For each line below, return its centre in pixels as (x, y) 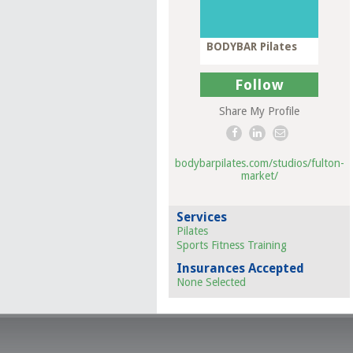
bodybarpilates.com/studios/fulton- (259, 163)
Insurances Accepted (240, 268)
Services (202, 217)
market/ (259, 176)
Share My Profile (259, 111)
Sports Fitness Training (232, 245)
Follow (259, 85)
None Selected (211, 282)
